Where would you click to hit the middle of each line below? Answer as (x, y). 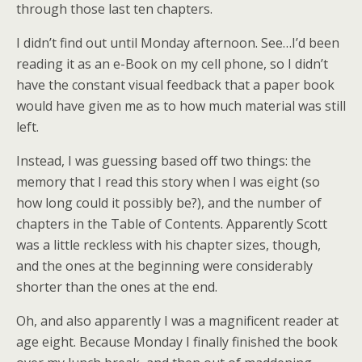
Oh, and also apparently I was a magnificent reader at (177, 321)
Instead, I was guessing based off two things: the (164, 161)
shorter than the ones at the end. (117, 287)
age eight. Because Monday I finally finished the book (177, 342)
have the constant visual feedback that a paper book (175, 85)
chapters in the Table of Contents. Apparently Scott (172, 224)
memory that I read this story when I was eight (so (168, 182)
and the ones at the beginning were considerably (164, 266)
